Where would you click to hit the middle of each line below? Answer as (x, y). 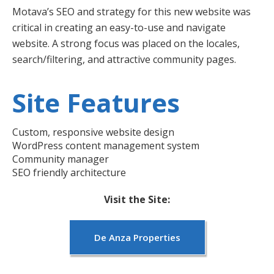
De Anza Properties (137, 237)
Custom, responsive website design (93, 132)
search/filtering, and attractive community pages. (124, 59)
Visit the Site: (137, 199)
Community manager (61, 159)
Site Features (96, 102)
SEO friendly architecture (69, 172)
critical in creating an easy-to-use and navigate (119, 27)
